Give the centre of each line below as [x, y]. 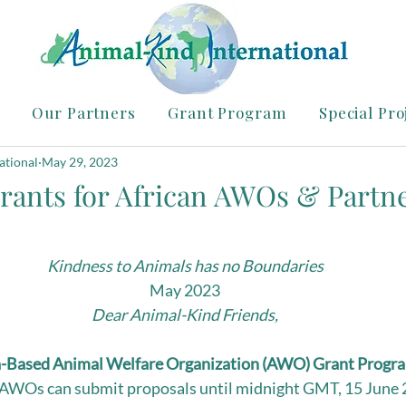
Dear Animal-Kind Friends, [185, 314]
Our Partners [84, 112]
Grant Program [227, 112]
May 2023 [185, 290]
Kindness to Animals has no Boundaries [185, 266]
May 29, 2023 [80, 161]
